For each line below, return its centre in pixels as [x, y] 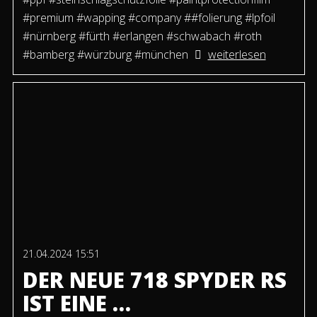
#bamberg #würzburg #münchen [105, 55]
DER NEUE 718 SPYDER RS [154, 280]
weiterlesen [237, 55]
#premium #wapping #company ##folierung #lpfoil [149, 18]
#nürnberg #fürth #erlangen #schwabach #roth [142, 36]
